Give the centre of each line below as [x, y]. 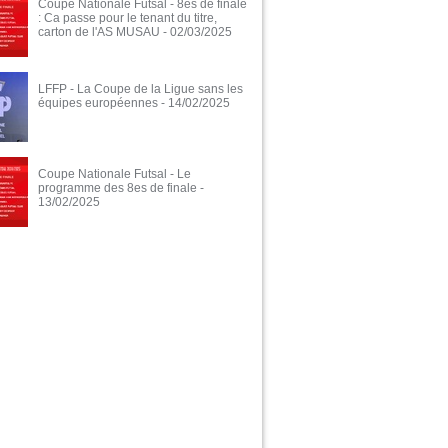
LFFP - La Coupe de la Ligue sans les [140, 89]
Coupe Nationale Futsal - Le [114, 174]
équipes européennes [98, 103]
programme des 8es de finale [117, 188]
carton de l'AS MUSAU [99, 32]
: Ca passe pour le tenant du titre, [127, 18]
